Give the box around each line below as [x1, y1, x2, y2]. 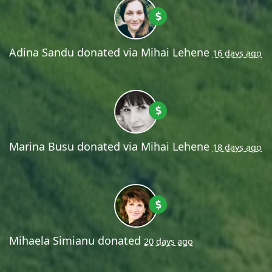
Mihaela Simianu [9, 233, 95, 248]
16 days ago [212, 47, 262, 59]
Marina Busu [9, 138, 74, 154]
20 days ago [144, 235, 193, 247]
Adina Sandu [9, 44, 74, 59]
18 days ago [212, 141, 262, 153]
